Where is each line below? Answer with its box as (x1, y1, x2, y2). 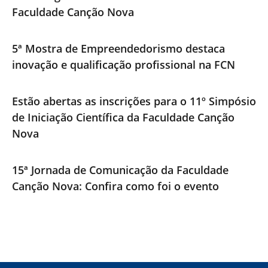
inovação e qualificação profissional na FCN (12, 57, 235, 72)
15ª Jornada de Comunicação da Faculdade (12, 163, 229, 178)
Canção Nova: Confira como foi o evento (12, 179, 219, 194)
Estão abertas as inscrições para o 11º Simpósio (12, 94, 256, 109)
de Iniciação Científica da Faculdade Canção (12, 110, 234, 125)
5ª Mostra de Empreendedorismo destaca (12, 41, 225, 56)
